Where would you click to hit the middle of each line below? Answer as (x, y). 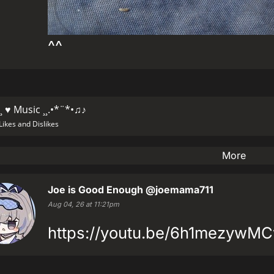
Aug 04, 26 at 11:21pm (83, 204)
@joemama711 (180, 190)
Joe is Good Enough (95, 190)
